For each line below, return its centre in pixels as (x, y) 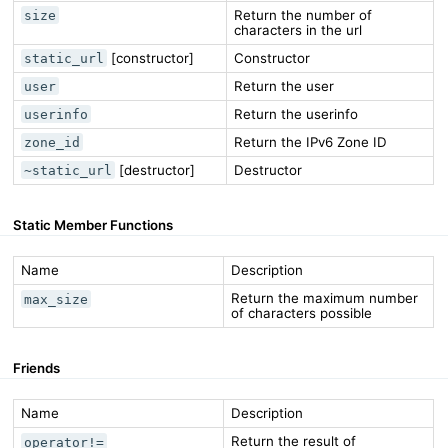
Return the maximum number (324, 298)
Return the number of (302, 14)
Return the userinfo (295, 113)
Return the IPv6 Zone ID (310, 141)
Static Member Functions (93, 224)
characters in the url (297, 29)
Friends (37, 368)
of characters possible (301, 313)
